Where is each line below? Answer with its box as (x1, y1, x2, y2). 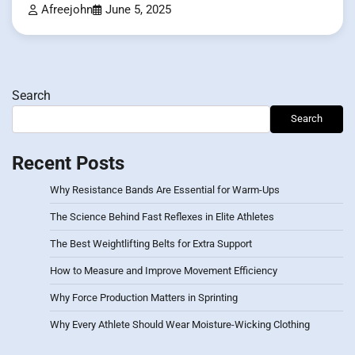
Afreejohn (41, 2, 93, 17)
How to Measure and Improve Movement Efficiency (50, 264, 277, 277)
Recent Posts (12, 151, 124, 174)
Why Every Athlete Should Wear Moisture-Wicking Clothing (50, 318, 310, 330)
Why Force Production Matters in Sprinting (50, 291, 238, 303)
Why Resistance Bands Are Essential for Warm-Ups (50, 183, 280, 196)
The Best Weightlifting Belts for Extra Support (50, 237, 252, 250)
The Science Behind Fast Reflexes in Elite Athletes (50, 210, 274, 223)
